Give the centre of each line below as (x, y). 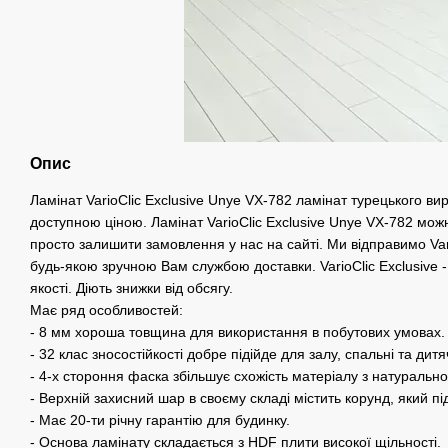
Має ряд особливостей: (106, 310)
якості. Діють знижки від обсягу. (131, 288)
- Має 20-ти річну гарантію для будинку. (160, 420)
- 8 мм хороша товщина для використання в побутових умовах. (237, 332)
